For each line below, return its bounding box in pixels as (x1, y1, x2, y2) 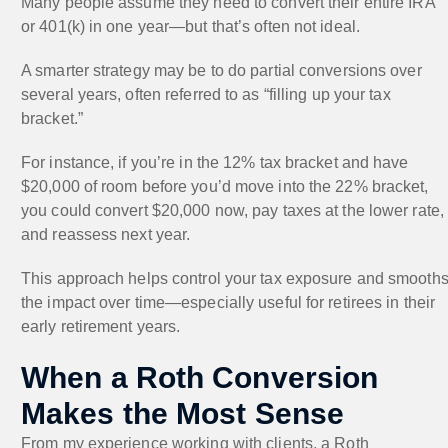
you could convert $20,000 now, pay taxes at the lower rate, (21, 201, 444, 219)
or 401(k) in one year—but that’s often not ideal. (21, 17, 360, 35)
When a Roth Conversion (21, 360, 379, 394)
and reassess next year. (21, 225, 191, 243)
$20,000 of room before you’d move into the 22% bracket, (21, 177, 429, 195)
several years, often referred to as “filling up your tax (21, 85, 391, 103)
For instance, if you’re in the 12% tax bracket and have (21, 153, 409, 171)
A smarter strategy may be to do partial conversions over (21, 61, 422, 79)
